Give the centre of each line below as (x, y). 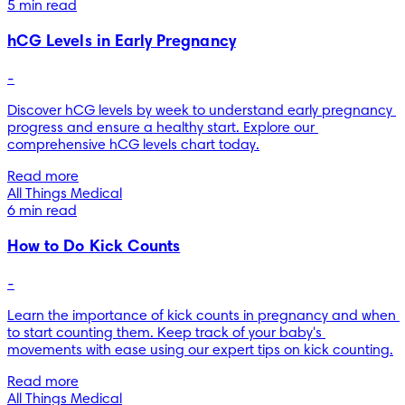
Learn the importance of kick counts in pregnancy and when (202, 316)
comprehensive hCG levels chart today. (133, 145)
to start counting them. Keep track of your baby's (165, 333)
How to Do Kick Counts (94, 247)
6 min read (42, 211)
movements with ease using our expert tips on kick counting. (200, 350)
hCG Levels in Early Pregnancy (122, 42)
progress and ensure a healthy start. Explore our (161, 128)
